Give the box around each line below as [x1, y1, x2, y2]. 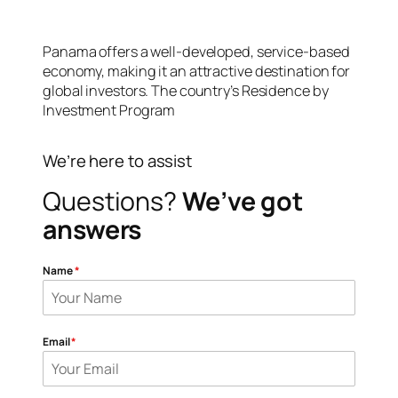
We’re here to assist [43, 149, 192, 173]
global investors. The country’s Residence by [43, 80, 329, 100]
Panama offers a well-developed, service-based [43, 41, 350, 61]
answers [43, 212, 142, 248]
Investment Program [43, 99, 176, 120]
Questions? [43, 184, 182, 219]
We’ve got [181, 184, 304, 219]
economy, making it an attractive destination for [43, 60, 351, 81]
